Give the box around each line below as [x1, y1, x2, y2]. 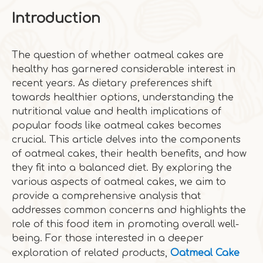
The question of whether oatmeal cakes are [12, 50, 224, 60]
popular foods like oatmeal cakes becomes [12, 120, 221, 131]
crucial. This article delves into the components [12, 134, 241, 145]
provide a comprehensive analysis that [12, 191, 201, 201]
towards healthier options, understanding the [12, 92, 234, 103]
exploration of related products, [12, 248, 170, 258]
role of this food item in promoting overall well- [12, 219, 239, 230]
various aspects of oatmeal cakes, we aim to [12, 177, 226, 187]
